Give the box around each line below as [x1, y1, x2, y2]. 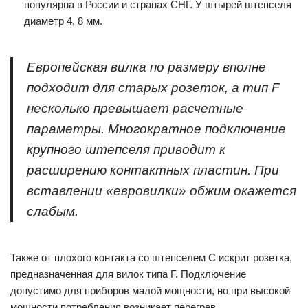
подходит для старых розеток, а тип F [27, 80, 280, 95]
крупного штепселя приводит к [27, 142, 225, 157]
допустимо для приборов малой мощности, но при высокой [10, 285, 290, 296]
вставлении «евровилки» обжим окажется [27, 184, 296, 198]
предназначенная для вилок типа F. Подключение [10, 268, 246, 280]
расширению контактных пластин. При [27, 163, 279, 177]
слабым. [27, 204, 78, 219]
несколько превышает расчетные [27, 101, 243, 115]
